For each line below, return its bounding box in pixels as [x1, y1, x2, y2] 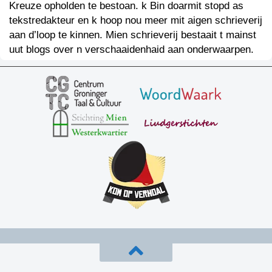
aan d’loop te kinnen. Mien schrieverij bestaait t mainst [9, 29, 256, 41]
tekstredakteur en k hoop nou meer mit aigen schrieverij [9, 14, 262, 26]
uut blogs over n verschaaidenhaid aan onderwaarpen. [9, 43, 254, 55]
